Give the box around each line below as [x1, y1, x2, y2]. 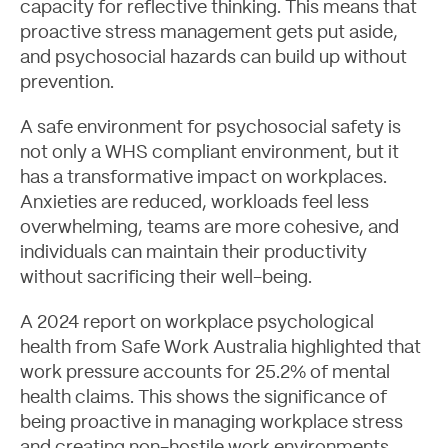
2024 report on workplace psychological [37, 314, 374, 332]
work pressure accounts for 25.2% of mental [20, 364, 390, 382]
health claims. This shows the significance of [20, 389, 387, 407]
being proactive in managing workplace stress [20, 414, 403, 432]
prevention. [20, 74, 114, 92]
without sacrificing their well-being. [20, 269, 312, 287]
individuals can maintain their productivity [20, 244, 367, 262]
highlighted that [287, 339, 421, 357]
